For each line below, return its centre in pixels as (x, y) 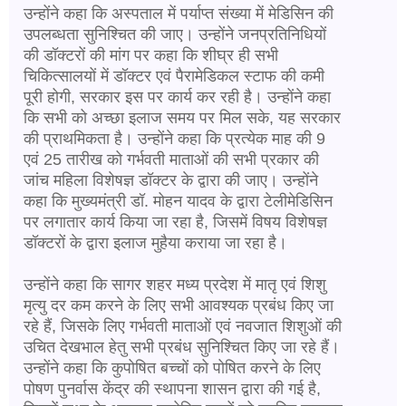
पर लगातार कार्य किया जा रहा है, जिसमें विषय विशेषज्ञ (175, 222)
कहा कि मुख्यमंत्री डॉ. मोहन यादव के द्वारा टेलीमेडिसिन (178, 201)
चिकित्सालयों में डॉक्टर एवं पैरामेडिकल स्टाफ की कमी (174, 76)
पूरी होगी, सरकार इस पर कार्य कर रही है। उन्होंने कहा (177, 97)
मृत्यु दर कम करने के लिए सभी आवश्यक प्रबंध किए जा (179, 305)
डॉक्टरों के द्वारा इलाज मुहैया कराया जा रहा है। (155, 242)
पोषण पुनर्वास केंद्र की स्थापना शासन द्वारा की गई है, (172, 388)
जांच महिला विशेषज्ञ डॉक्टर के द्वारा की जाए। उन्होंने (171, 180)
